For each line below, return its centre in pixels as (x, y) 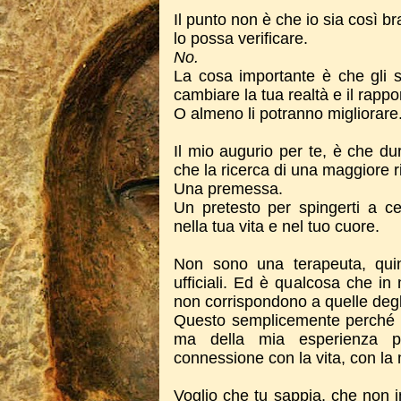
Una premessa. (230, 189)
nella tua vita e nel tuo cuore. (277, 226)
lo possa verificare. (241, 38)
